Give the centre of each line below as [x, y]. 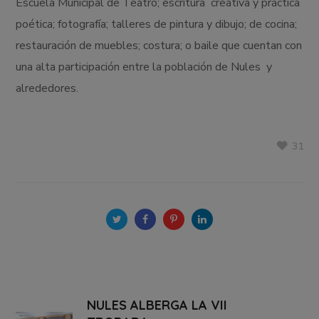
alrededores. [54, 89]
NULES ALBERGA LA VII [157, 305]
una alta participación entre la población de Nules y [144, 67]
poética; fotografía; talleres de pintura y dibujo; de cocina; [157, 25]
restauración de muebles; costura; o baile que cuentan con [159, 46]
